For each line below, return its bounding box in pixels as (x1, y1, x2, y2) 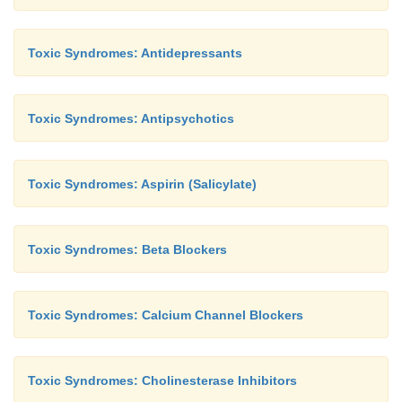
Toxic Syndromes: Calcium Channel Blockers (28, 308, 303, 322)
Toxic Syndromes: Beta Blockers (28, 242, 227, 257)
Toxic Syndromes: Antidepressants (28, 46, 242, 60)
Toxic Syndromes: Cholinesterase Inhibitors (28, 373, 297, 388)
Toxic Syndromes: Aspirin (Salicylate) (28, 177, 257, 191)
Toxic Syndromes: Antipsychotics (28, 111, 234, 126)
